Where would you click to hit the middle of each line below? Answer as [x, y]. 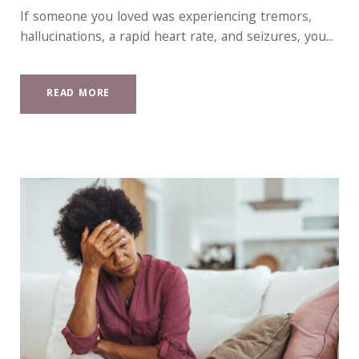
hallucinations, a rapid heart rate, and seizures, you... [177, 38]
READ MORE [79, 95]
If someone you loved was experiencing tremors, [166, 18]
